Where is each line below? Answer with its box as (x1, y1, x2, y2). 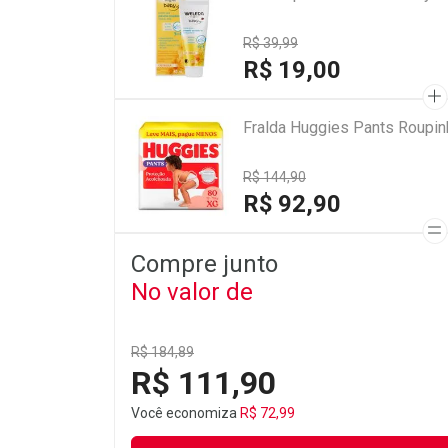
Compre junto (131, 249, 278, 278)
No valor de (131, 277, 253, 306)
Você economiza (131, 404, 240, 421)
